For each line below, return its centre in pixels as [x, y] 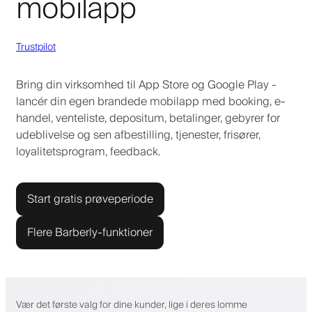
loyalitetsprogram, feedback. [88, 151]
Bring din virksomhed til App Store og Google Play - [146, 85]
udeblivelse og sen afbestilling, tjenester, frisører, [138, 135]
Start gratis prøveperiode [90, 199]
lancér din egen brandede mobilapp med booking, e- [151, 101]
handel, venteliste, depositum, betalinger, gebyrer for [148, 118]
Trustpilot [36, 47]
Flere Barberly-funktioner [90, 232]
